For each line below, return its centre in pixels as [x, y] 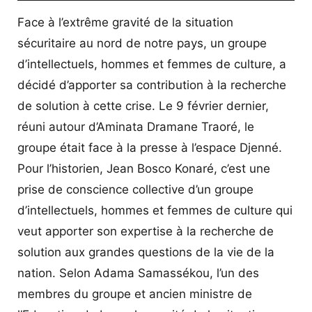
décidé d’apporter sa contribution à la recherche [152, 85]
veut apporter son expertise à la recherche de [146, 231]
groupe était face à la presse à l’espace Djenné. [150, 147]
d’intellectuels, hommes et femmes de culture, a [152, 64]
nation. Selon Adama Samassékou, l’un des [138, 273]
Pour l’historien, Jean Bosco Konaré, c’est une [144, 168]
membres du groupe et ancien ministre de [135, 294]
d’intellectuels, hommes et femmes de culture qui [155, 210]
